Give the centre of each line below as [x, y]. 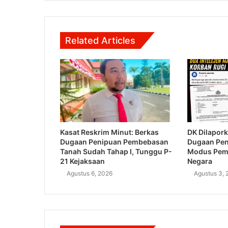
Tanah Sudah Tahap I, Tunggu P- [116, 152]
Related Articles [100, 40]
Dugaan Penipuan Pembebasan [114, 142]
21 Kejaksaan [82, 161]
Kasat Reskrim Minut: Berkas [109, 132]
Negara [199, 161]
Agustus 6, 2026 [90, 174]
